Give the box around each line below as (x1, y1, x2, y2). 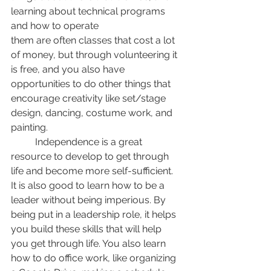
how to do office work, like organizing (11, 252, 178, 264)
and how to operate (11, 20, 99, 32)
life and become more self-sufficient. (11, 165, 175, 177)
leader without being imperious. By (11, 194, 168, 206)
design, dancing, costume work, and (11, 107, 175, 119)
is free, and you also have (11, 64, 127, 76)
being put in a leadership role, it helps (11, 209, 178, 221)
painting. (11, 122, 50, 134)
